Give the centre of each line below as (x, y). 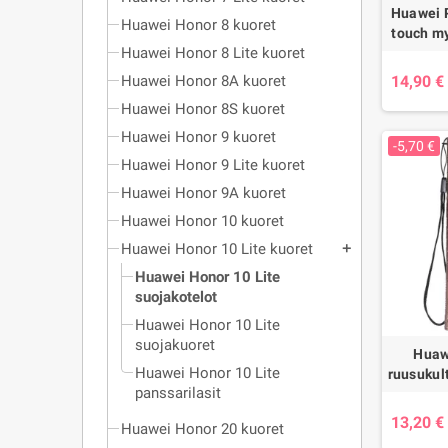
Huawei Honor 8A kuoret (203, 81)
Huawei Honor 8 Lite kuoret (213, 53)
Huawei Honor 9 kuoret (198, 137)
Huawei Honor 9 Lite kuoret (213, 165)
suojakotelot (176, 297)
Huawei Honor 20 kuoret (202, 429)
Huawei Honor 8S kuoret (203, 109)
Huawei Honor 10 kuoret (202, 221)
